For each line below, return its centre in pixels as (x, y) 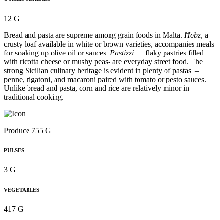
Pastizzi (123, 53)
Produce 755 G (27, 131)
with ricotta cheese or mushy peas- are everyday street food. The (103, 62)
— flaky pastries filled (170, 53)
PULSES (14, 151)
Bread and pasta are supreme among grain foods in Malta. (94, 35)
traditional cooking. (34, 97)
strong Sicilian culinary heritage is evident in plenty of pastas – (102, 71)
